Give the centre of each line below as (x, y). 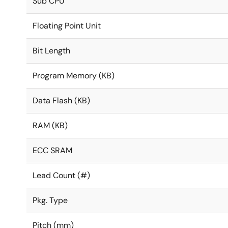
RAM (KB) (50, 125)
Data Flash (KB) (61, 101)
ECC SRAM (52, 150)
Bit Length (51, 51)
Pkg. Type (50, 200)
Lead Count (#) (61, 175)
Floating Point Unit (67, 26)
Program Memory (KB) (74, 76)
